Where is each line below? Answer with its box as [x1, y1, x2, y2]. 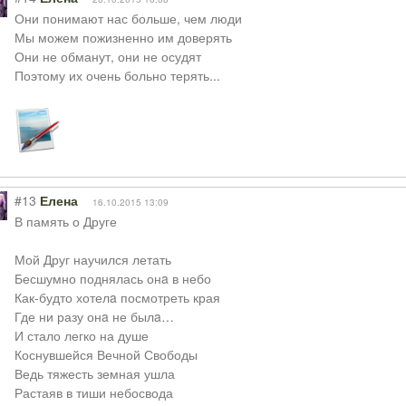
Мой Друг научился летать [14, 250, 171, 268]
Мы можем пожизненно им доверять [14, 28, 232, 46]
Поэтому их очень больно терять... [14, 66, 220, 84]
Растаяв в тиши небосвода [14, 383, 173, 401]
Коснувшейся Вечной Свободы [14, 345, 198, 363]
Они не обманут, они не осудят [14, 47, 201, 65]
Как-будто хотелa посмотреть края [14, 288, 220, 306]
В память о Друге [14, 212, 117, 230]
